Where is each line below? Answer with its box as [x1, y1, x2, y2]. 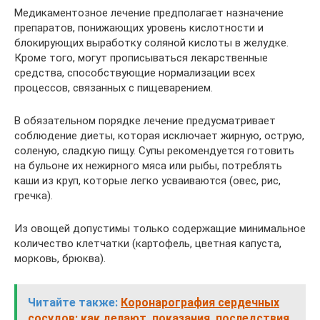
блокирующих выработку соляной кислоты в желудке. [14, 36, 289, 49]
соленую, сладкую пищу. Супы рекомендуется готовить [14, 144, 294, 157]
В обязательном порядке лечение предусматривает [14, 114, 276, 127]
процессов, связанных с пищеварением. [14, 81, 213, 94]
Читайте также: [28, 295, 118, 309]
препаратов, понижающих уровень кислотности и [14, 21, 264, 34]
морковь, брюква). [14, 251, 106, 265]
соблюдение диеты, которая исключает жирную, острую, [14, 129, 304, 142]
